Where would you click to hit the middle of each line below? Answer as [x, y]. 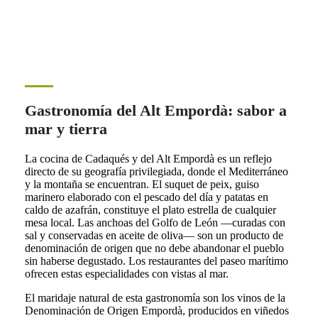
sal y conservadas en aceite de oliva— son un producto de [154, 236]
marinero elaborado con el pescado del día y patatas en [146, 197]
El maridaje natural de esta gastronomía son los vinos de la [155, 298]
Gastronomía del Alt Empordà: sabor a [155, 111]
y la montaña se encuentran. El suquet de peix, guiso [142, 185]
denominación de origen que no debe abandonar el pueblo [154, 248]
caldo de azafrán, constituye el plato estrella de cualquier [150, 210]
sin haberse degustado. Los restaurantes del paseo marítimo [156, 261]
